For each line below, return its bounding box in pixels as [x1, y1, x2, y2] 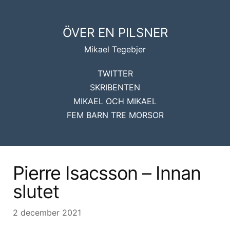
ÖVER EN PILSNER [62, 25, 168, 40]
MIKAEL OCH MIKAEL [73, 96, 157, 106]
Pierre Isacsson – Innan [13, 162, 201, 184]
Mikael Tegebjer [84, 44, 146, 54]
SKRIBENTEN [90, 82, 140, 92]
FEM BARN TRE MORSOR [66, 110, 164, 120]
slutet [13, 180, 59, 203]
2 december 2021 [13, 207, 81, 218]
